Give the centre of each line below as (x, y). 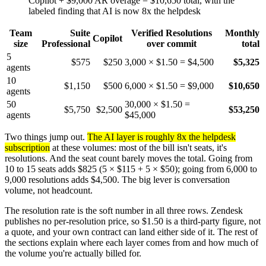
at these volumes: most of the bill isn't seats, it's (138, 148)
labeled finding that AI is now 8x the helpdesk (115, 11)
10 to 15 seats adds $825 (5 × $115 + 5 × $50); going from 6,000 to (131, 169)
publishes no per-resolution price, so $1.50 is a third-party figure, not (133, 221)
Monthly (242, 33)
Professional (66, 44)
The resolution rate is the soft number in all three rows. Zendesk (124, 211)
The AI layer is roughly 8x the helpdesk (161, 137)
